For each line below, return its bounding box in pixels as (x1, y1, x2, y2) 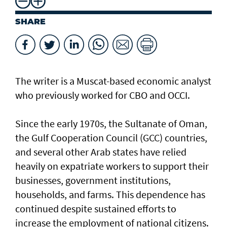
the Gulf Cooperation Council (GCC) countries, (15, 131, 207, 144)
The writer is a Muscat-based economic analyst (15, 74, 211, 88)
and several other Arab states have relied (15, 145, 186, 159)
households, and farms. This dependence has (15, 188, 205, 201)
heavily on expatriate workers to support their (15, 160, 209, 173)
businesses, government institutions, (15, 174, 171, 187)
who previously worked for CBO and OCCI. (15, 89, 190, 102)
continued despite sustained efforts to (15, 202, 176, 215)
